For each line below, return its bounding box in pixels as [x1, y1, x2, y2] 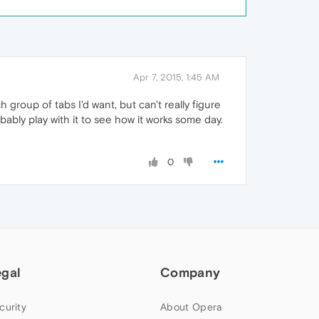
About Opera [160, 301, 223, 313]
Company [160, 265, 221, 280]
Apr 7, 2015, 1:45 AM [133, 72, 219, 83]
